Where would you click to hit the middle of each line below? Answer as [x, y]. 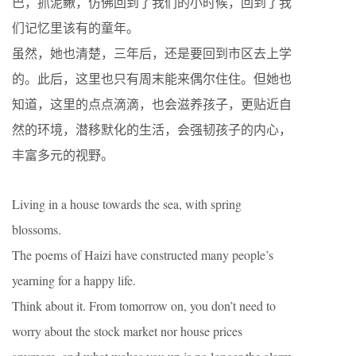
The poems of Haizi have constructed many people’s [143, 255]
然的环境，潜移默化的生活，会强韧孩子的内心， [152, 129]
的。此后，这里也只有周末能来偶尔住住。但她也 [152, 78]
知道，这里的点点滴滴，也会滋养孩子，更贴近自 [152, 104]
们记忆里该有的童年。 [75, 27]
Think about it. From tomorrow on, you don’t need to [144, 306]
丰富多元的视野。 [63, 155]
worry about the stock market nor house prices [127, 331]
